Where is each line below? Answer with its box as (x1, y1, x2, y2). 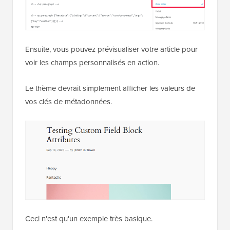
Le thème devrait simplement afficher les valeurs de (25, 82, 195, 94)
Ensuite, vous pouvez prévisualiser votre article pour (25, 43, 198, 55)
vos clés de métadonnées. (25, 95, 112, 107)
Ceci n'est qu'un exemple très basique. (25, 213, 152, 224)
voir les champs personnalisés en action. (25, 56, 159, 68)
